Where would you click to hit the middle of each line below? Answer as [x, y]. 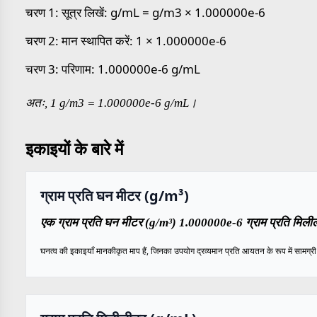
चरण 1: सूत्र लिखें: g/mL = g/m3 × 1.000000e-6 [145, 12]
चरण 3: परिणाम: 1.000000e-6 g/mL [113, 69]
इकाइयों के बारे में [74, 148]
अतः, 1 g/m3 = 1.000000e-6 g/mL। [111, 103]
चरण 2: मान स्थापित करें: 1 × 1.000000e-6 [126, 41]
